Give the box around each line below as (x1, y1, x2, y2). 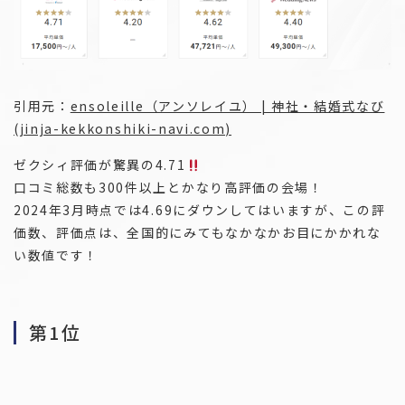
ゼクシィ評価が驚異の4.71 (14, 155, 186, 174)
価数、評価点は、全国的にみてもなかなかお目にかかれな (14, 223, 381, 242)
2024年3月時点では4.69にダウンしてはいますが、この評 (14, 201, 386, 220)
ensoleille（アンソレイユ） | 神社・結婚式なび (70, 97, 385, 116)
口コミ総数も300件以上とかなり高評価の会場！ (14, 178, 324, 197)
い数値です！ (14, 246, 99, 265)
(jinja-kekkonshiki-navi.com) (14, 119, 232, 138)
